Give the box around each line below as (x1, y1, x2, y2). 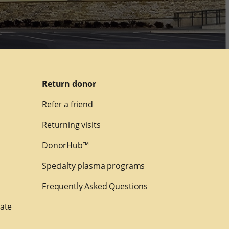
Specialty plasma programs (41, 160, 145, 172)
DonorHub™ (41, 140, 89, 151)
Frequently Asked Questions (41, 180, 148, 192)
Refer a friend (41, 99, 93, 110)
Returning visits (41, 119, 101, 131)
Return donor (41, 78, 97, 90)
